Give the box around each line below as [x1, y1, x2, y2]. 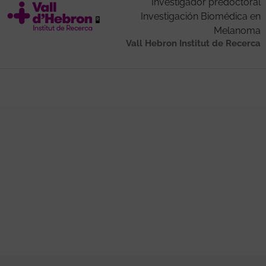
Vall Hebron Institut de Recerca [125, 37, 261, 49]
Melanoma [213, 24, 261, 36]
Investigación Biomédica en [140, 10, 261, 22]
